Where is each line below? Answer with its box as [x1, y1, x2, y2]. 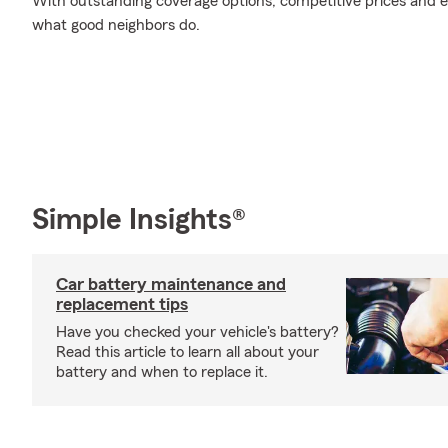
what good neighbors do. [32, 17, 200, 33]
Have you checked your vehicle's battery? [56, 323, 339, 340]
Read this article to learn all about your [56, 343, 319, 360]
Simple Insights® [32, 204, 246, 235]
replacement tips [56, 294, 188, 313]
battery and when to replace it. [56, 363, 268, 380]
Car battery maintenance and [56, 274, 286, 293]
